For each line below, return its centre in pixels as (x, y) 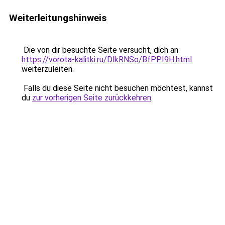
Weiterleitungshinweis (58, 18)
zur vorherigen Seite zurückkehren (92, 98)
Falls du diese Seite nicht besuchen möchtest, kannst (117, 88)
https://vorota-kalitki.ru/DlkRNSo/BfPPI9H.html (107, 60)
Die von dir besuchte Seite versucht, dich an (100, 50)
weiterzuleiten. (48, 69)
